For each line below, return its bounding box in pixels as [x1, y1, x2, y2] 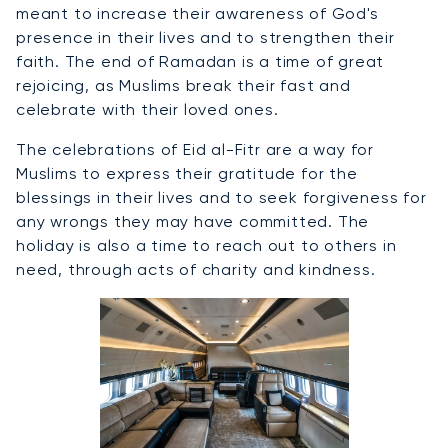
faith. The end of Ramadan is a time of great [16, 52, 385, 72]
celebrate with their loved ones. [16, 100, 279, 120]
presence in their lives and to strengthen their [16, 28, 395, 48]
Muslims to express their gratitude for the [16, 164, 358, 184]
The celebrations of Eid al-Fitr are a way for [16, 140, 374, 160]
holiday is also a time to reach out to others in [16, 236, 397, 256]
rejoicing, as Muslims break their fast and [16, 76, 351, 96]
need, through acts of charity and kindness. [16, 260, 376, 280]
